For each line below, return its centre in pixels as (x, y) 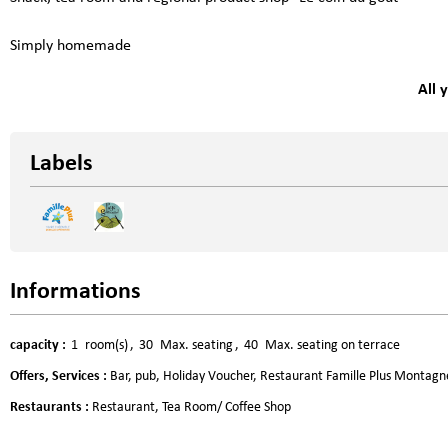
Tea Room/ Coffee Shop (226, 407)
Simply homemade (70, 45)
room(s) (106, 345)
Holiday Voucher (208, 376)
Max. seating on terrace (332, 345)
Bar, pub (133, 376)
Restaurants (47, 407)
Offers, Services (56, 376)
